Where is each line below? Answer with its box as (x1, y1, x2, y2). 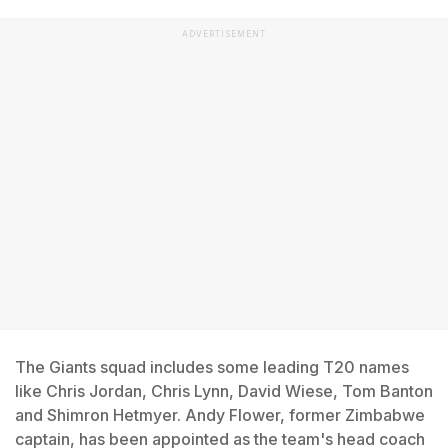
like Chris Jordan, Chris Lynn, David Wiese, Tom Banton (15, 381, 433, 401)
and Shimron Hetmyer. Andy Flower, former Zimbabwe (15, 405, 425, 425)
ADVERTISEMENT (182, 29, 266, 39)
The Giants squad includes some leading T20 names (15, 357, 409, 377)
